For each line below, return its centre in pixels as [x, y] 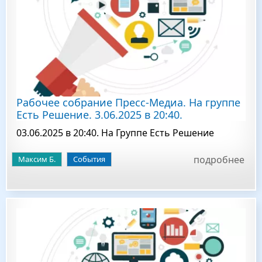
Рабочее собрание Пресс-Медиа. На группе [128, 102]
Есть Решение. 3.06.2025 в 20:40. [99, 115]
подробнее [219, 160]
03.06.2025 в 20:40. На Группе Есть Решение [115, 133]
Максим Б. [37, 159]
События [89, 159]
